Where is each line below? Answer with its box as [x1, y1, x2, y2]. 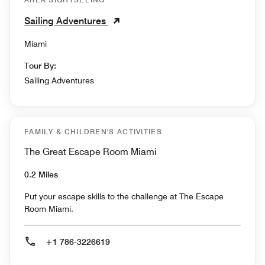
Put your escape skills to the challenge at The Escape [24, 192, 224, 202]
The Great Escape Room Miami [24, 146, 157, 158]
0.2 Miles [24, 170, 58, 180]
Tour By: [24, 61, 56, 71]
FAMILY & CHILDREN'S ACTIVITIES [24, 127, 162, 137]
